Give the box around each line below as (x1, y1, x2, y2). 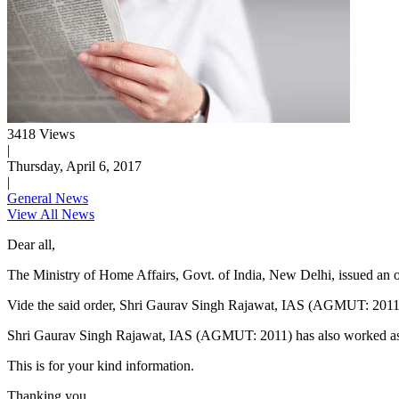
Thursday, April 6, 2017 (7, 159, 142, 175)
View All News (7, 207, 94, 223)
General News (7, 191, 88, 207)
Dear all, (7, 237, 55, 253)
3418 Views (7, 126, 75, 142)
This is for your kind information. (7, 358, 198, 374)
